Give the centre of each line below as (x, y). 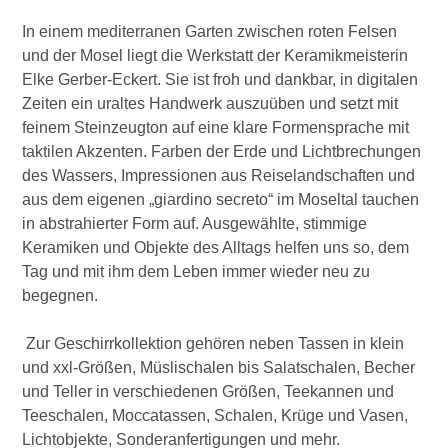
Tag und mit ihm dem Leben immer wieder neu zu (196, 271)
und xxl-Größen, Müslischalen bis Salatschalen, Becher (219, 367)
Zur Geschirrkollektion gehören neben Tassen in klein (213, 343)
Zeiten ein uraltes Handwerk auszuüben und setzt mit (210, 103)
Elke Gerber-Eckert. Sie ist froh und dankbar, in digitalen (220, 79)
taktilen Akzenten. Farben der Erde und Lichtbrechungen (222, 151)
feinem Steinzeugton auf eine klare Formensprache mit (216, 127)
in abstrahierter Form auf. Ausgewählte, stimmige (195, 223)
